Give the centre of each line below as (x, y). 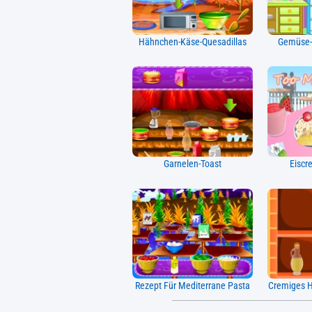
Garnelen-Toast (192, 164)
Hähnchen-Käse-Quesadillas (192, 42)
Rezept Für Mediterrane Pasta (192, 286)
